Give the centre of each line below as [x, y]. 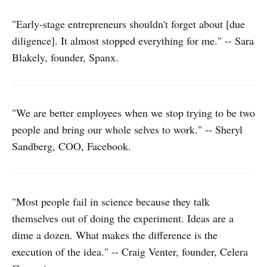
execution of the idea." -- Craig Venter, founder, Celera [130, 252]
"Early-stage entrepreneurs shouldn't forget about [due [128, 24]
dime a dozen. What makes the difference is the [115, 235]
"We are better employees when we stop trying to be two [133, 113]
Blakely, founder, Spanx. [65, 57]
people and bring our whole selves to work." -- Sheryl [127, 129]
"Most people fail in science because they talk [111, 201]
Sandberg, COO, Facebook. [72, 146]
